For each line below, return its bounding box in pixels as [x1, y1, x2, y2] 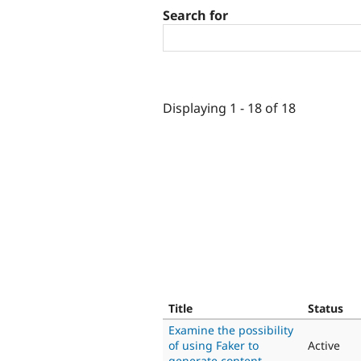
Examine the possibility [168, 322, 293, 338]
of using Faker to [168, 337, 259, 353]
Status [308, 300, 343, 316]
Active [308, 337, 340, 353]
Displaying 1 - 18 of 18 [163, 98, 296, 117]
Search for [163, 6, 228, 25]
